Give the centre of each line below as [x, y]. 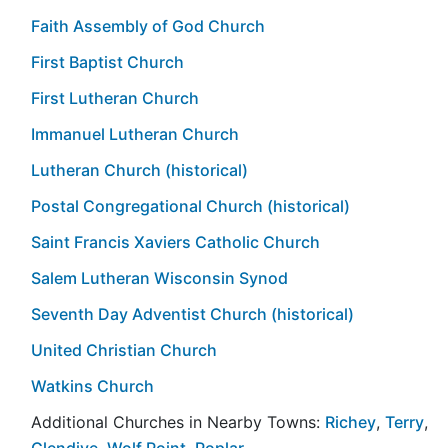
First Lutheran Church [115, 97]
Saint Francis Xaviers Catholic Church [175, 241]
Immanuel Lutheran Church [135, 133]
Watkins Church [92, 385]
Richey [350, 421]
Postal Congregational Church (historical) [190, 205]
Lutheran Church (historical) [139, 169]
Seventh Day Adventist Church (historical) [192, 313]
